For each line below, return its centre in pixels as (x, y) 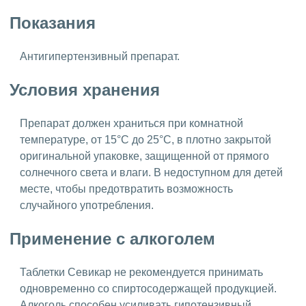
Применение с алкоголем (112, 238)
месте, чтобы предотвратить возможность (126, 189)
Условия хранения (85, 90)
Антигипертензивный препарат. (101, 57)
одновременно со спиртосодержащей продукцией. (148, 288)
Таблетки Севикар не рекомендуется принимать (141, 272)
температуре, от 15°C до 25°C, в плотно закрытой (145, 139)
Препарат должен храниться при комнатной (131, 123)
